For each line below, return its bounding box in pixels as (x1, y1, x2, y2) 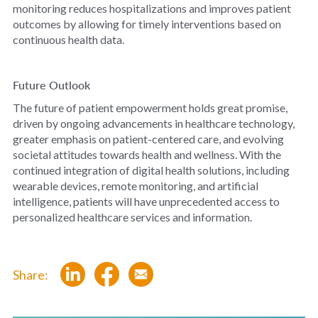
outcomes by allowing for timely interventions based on (12, 16, 281, 31)
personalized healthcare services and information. (12, 209, 252, 224)
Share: (12, 266, 55, 283)
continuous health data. (12, 32, 124, 46)
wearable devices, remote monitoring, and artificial (12, 178, 258, 192)
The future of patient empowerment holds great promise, (12, 100, 287, 114)
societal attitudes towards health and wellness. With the (12, 147, 281, 161)
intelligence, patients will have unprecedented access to (12, 194, 280, 208)
